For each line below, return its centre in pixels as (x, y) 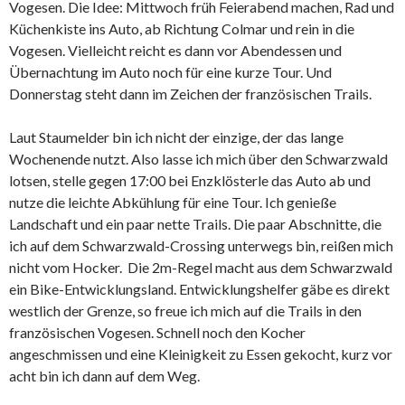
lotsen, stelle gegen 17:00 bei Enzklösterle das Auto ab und (190, 181)
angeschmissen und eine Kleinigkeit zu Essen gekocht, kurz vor (201, 354)
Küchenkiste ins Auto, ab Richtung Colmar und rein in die (182, 29)
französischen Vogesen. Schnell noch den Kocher (157, 333)
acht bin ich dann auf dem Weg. (104, 376)
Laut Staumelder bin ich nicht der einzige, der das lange (176, 137)
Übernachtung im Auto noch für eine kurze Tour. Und (170, 72)
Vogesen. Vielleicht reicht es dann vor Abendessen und (175, 51)
